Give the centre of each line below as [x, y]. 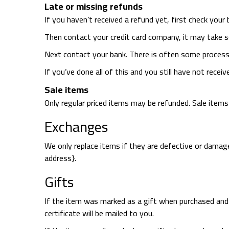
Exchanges [76, 127]
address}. [60, 158]
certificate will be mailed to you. [99, 213]
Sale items [66, 90]
